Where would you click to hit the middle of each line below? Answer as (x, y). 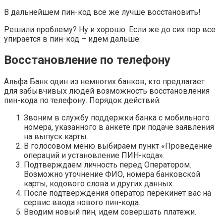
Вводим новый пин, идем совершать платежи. (110, 212)
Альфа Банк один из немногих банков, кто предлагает (104, 82)
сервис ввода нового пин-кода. (82, 203)
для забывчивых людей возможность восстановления (107, 91)
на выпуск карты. (56, 137)
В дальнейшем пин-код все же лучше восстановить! (102, 12)
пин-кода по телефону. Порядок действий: (82, 101)
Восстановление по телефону (87, 60)
